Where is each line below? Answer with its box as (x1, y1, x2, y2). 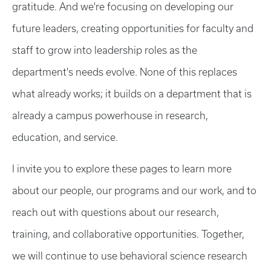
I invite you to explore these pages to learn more (12, 163, 232, 174)
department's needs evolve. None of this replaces (12, 67, 237, 77)
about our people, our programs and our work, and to (12, 185, 256, 196)
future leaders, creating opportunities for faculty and (12, 23, 253, 34)
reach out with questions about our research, (12, 207, 219, 218)
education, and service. (12, 132, 118, 143)
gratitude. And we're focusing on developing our (12, 1, 233, 12)
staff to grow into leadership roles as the (12, 45, 197, 56)
